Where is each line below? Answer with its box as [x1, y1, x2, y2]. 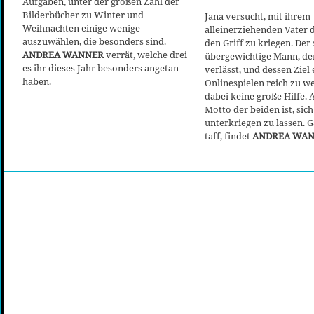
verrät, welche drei [106, 48, 187, 61]
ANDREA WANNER [22, 48, 106, 61]
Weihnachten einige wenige [22, 21, 140, 34]
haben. [22, 74, 51, 88]
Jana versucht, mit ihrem [205, 9, 310, 22]
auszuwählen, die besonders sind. [22, 34, 166, 48]
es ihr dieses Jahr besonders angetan [22, 61, 179, 74]
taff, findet [205, 129, 252, 142]
